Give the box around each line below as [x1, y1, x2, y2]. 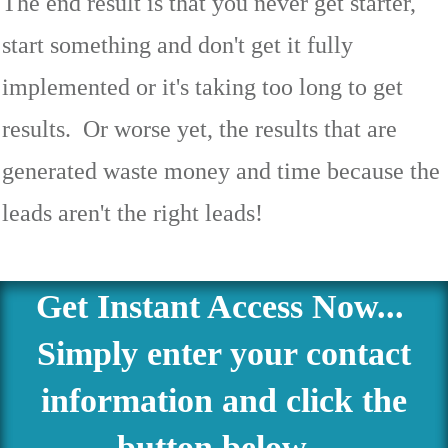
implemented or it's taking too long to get [2, 74, 403, 101]
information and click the [41, 382, 407, 420]
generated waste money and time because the [2, 158, 440, 185]
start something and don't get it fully [2, 32, 353, 59]
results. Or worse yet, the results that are [2, 116, 397, 143]
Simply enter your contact [37, 335, 411, 373]
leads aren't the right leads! [2, 200, 263, 227]
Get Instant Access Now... [35, 288, 413, 326]
